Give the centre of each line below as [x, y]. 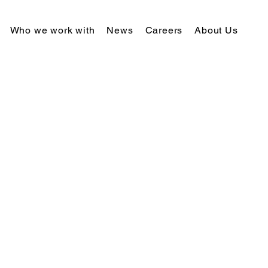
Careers [164, 30]
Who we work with [52, 30]
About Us [216, 30]
